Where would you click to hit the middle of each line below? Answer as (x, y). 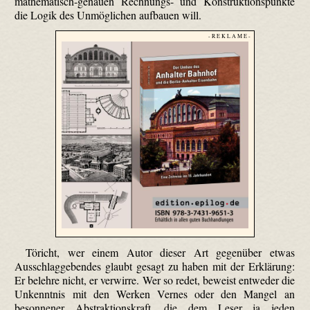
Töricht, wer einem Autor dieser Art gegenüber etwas (160, 253)
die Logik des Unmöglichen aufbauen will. (108, 15)
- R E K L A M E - (229, 36)
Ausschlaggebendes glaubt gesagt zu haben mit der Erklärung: (155, 266)
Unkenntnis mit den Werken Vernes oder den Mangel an (155, 294)
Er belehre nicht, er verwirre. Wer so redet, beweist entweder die (155, 280)
